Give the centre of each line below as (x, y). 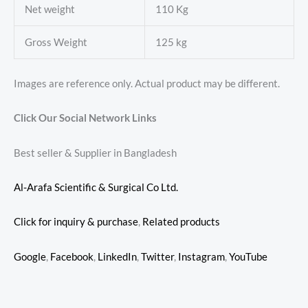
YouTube (248, 256)
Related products (181, 222)
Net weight (49, 10)
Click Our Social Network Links (85, 118)
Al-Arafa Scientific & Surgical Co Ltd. (96, 188)
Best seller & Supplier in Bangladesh (95, 153)
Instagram (201, 256)
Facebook (72, 256)
